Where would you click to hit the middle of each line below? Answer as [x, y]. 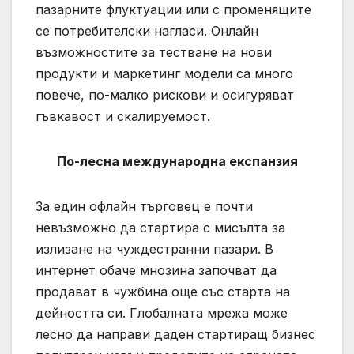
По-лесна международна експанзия [177, 161]
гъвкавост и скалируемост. [123, 116]
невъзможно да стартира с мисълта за [160, 227]
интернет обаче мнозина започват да [156, 270]
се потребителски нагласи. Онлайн [147, 30]
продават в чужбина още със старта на [163, 291]
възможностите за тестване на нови [154, 52]
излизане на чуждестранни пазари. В [154, 249]
